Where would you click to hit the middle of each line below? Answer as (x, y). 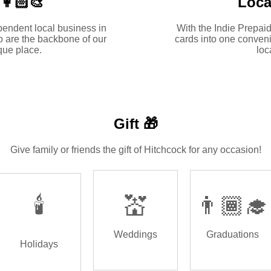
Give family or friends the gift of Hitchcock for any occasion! (135, 150)
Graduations (232, 234)
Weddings (135, 234)
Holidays (39, 244)
